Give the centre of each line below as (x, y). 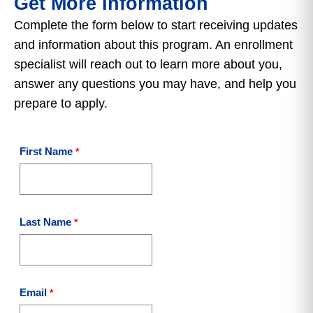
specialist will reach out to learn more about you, (148, 64)
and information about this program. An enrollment (153, 45)
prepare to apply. (61, 103)
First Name (46, 151)
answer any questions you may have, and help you (155, 84)
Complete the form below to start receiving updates (156, 25)
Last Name (45, 222)
